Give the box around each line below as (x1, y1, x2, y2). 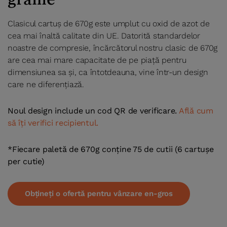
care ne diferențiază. (8, 80, 84, 90)
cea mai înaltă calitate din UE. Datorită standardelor (8, 31, 200, 41)
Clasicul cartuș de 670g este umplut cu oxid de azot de (8, 19, 210, 29)
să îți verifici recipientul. (8, 118, 98, 128)
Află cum (178, 106, 213, 116)
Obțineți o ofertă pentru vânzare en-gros (25, 189, 173, 199)
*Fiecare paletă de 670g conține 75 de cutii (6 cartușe (8, 144, 214, 155)
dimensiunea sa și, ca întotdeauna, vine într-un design (8, 67, 208, 78)
